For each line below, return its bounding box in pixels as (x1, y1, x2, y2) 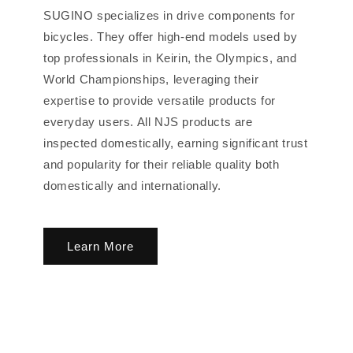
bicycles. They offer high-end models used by (43, 30, 298, 44)
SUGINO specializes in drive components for (43, 9, 295, 23)
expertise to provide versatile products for (43, 94, 276, 108)
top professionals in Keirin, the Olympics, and (43, 51, 297, 65)
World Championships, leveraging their (43, 72, 259, 87)
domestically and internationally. (43, 179, 221, 193)
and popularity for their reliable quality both (43, 158, 280, 172)
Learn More (67, 239, 134, 253)
